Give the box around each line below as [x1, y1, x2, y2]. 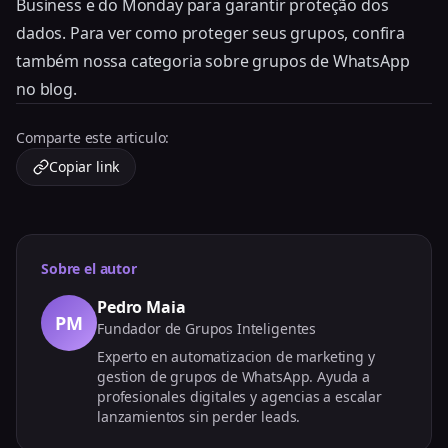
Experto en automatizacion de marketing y [97, 346, 375, 366]
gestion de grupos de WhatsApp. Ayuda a [97, 366, 370, 386]
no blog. [16, 77, 77, 100]
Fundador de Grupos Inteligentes [97, 318, 317, 338]
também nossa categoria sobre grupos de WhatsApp [16, 49, 410, 72]
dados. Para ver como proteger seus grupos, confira [16, 21, 405, 44]
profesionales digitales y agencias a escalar [97, 386, 382, 406]
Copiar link [49, 156, 120, 176]
